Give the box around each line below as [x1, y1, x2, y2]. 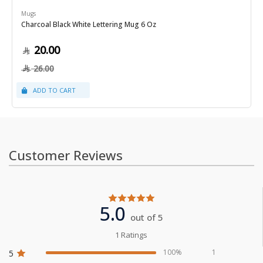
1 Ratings [115, 230, 147, 241]
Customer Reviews [9, 146, 123, 164]
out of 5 [130, 211, 163, 224]
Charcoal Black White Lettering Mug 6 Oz [21, 19, 156, 30]
